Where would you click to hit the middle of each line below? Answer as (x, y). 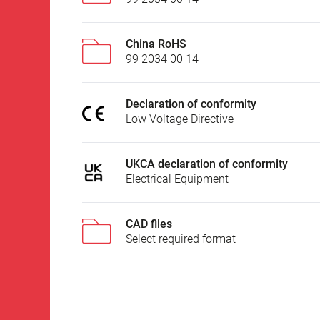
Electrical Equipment (177, 179)
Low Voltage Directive (180, 119)
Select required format (181, 239)
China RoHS (156, 44)
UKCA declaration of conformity (207, 164)
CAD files (149, 224)
